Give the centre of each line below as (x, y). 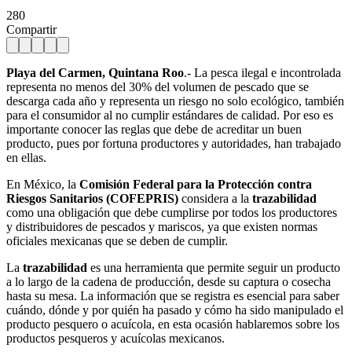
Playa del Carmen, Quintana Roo (95, 72)
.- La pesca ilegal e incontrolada (262, 72)
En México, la (43, 184)
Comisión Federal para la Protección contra (196, 184)
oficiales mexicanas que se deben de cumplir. (117, 240)
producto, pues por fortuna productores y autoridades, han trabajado (174, 143)
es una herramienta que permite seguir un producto (214, 267)
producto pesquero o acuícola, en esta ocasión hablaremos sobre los (173, 324)
